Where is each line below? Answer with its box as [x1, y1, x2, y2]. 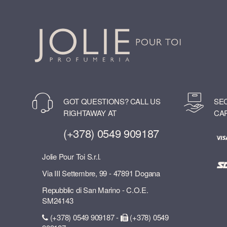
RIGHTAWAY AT [63, 107, 117, 119]
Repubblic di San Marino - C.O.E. [42, 184, 148, 195]
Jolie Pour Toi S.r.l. [42, 150, 101, 162]
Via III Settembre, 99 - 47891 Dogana [42, 167, 160, 178]
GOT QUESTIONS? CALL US [63, 96, 161, 107]
